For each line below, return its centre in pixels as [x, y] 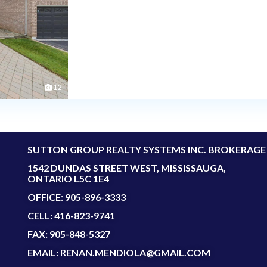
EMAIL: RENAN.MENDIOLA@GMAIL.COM [119, 252]
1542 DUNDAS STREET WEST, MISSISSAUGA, [126, 167]
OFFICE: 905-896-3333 [76, 197]
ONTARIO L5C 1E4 [68, 178]
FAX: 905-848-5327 [69, 234]
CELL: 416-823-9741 [71, 215]
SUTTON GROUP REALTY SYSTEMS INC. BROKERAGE [146, 149]
